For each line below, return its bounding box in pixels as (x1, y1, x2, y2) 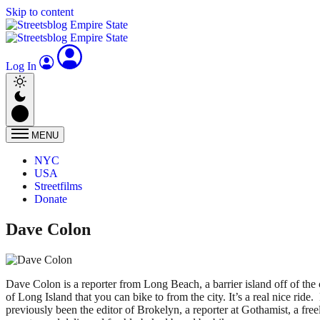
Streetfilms (34, 180, 82, 192)
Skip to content (6, 6, 74, 18)
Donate (34, 193, 67, 205)
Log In (6, 60, 39, 72)
